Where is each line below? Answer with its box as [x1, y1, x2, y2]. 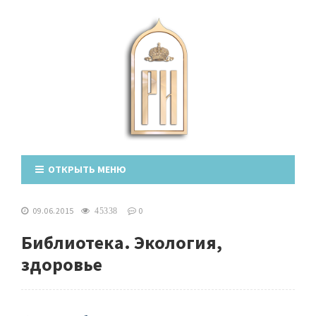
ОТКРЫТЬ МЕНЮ [44, 163, 126, 176]
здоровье [21, 253, 102, 276]
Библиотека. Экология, [21, 231, 222, 254]
